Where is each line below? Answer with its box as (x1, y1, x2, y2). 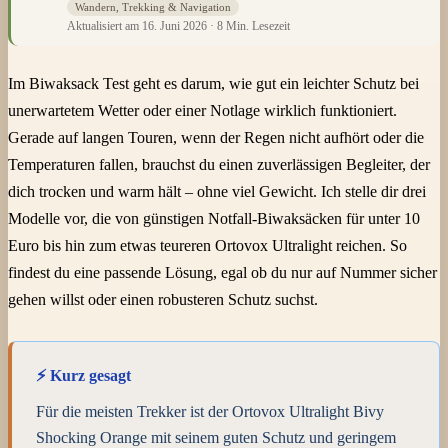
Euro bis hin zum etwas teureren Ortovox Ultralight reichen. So (8, 237, 407, 255)
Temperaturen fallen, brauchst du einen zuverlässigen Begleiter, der (8, 156, 430, 174)
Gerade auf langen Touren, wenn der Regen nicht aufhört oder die (8, 129, 424, 147)
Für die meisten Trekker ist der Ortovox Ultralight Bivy (36, 403, 384, 421)
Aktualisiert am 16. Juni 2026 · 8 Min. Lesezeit (67, 19, 290, 34)
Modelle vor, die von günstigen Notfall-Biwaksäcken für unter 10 (8, 210, 420, 228)
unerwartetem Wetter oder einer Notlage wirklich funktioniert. (8, 102, 397, 120)
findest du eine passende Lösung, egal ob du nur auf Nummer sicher (8, 264, 437, 282)
